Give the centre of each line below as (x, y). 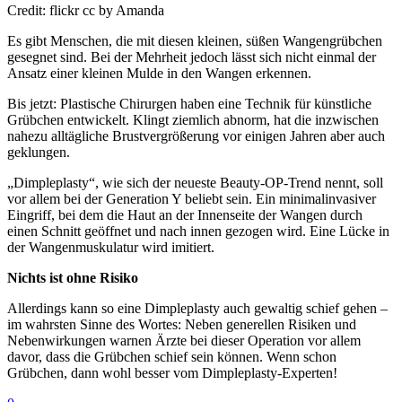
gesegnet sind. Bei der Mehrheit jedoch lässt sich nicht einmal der (192, 57)
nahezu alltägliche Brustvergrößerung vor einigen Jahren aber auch (196, 136)
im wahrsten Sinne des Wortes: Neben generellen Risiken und (182, 325)
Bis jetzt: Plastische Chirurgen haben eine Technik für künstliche (189, 104)
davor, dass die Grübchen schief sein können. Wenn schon (172, 357)
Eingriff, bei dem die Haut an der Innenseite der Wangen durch (185, 215)
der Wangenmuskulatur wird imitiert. (111, 248)
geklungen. (39, 153)
